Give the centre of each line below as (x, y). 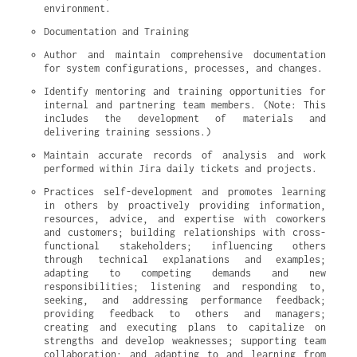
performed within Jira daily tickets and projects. (180, 169)
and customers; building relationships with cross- (185, 232)
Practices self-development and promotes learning (185, 192)
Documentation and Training (116, 31)
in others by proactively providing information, (185, 205)
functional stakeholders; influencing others (185, 246)
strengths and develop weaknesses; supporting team (185, 341)
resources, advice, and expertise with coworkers (185, 219)
